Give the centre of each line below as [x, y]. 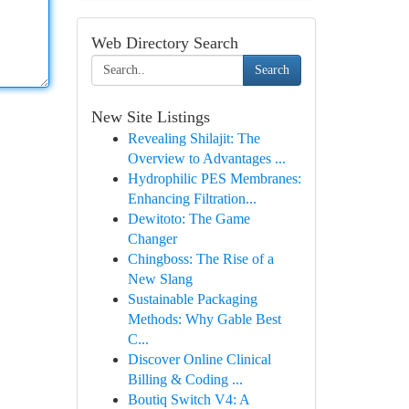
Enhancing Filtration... [192, 199]
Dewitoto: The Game [189, 219]
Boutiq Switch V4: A [188, 399]
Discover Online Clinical [199, 359]
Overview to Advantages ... [206, 158]
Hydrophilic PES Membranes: [214, 178]
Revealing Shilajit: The [194, 138]
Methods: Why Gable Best [204, 319]
